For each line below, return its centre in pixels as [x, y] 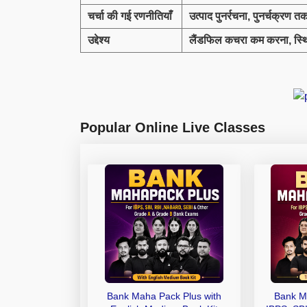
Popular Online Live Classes [173, 128]
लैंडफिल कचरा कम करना [239, 40]
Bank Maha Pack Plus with [164, 296]
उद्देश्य [99, 40]
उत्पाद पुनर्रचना [218, 16]
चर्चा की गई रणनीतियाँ [130, 16]
